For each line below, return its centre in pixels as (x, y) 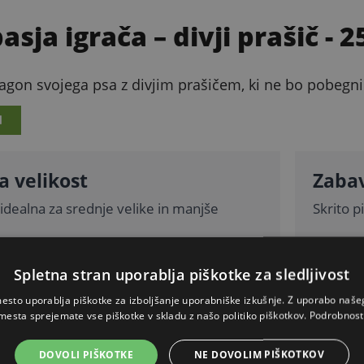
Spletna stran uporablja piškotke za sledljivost (182, 274)
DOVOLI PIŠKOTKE (86, 354)
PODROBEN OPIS (288, 293)
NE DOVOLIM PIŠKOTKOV (259, 354)
